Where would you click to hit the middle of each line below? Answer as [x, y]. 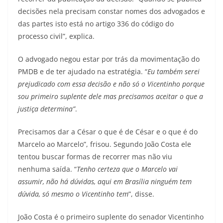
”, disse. [141, 194]
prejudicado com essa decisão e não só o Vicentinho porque [111, 84]
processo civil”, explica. [56, 36]
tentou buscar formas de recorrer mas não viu [95, 157]
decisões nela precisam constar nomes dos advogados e [111, 11]
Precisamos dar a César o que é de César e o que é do [108, 132]
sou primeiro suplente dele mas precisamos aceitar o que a [111, 96]
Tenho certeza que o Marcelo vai [127, 169]
